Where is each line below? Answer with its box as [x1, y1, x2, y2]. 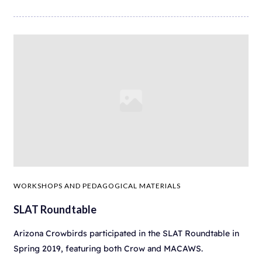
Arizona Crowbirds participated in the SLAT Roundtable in [13, 227, 239, 239]
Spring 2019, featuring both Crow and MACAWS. [13, 243, 203, 254]
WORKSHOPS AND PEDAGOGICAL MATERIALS [13, 181, 181, 190]
